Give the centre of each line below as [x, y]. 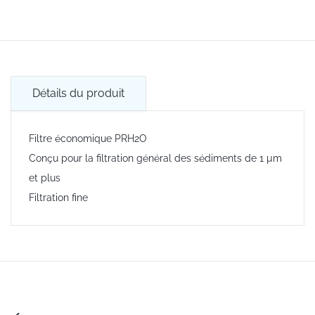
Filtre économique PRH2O [88, 138]
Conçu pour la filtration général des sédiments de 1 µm [155, 158]
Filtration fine [58, 197]
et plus [45, 178]
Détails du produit [78, 93]
